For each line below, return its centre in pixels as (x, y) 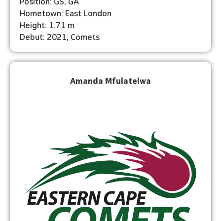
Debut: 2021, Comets (60, 36)
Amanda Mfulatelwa (110, 80)
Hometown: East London (66, 12)
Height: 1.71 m (47, 24)
